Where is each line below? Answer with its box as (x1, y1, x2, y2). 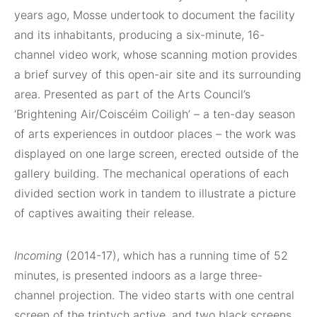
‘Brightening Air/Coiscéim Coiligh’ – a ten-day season (14, 107, 295, 121)
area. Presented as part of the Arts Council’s (14, 87, 250, 101)
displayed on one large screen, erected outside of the (14, 146, 299, 161)
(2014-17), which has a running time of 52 (62, 248, 288, 263)
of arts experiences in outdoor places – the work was (14, 127, 296, 141)
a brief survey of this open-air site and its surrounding (14, 67, 301, 81)
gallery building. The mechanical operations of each (14, 166, 289, 180)
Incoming (14, 248, 62, 263)
